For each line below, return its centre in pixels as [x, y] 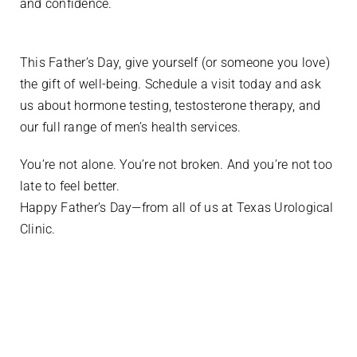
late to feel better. [72, 186]
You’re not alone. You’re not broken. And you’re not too [177, 164]
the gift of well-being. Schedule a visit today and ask [171, 84]
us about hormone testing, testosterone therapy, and [171, 105]
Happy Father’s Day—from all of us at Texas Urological [177, 207]
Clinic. [39, 229]
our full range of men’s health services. [132, 127]
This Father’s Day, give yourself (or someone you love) [175, 62]
